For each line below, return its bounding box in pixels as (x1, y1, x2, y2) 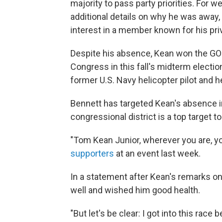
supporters (70, 148, 114, 159)
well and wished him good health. (70, 185, 200, 196)
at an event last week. (114, 148, 201, 159)
